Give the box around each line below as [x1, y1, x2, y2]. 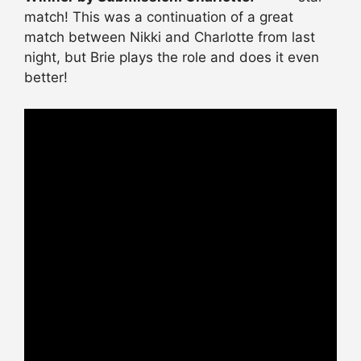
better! [24, 69, 68, 86]
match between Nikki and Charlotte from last [24, 29, 315, 46]
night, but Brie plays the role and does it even [24, 49, 319, 66]
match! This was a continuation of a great [24, 9, 293, 26]
